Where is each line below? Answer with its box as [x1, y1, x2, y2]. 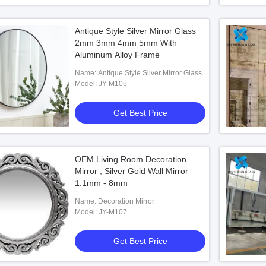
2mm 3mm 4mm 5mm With [75, 38, 160, 47]
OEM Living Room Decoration [75, 154, 186, 164]
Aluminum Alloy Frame [75, 50, 160, 59]
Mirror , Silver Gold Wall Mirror [75, 166, 188, 176]
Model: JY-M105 [99, 80, 127, 88]
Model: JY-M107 [99, 208, 127, 216]
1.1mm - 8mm [75, 178, 128, 188]
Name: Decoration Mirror [98, 197, 154, 205]
